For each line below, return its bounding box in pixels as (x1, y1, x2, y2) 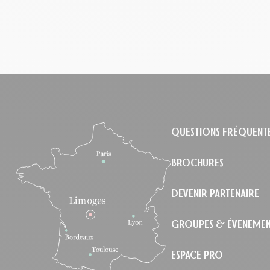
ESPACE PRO (171, 248, 223, 261)
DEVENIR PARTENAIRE (171, 187, 259, 199)
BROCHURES (171, 156, 224, 169)
